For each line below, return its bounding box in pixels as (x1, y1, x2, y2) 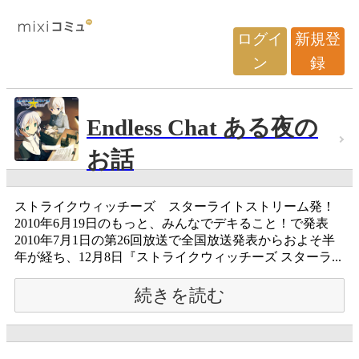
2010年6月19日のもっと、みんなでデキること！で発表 (14, 216, 329, 230)
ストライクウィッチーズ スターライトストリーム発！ (14, 200, 335, 213)
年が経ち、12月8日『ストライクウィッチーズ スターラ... (14, 250, 341, 264)
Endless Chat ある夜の (87, 115, 318, 141)
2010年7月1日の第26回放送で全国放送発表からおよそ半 (14, 233, 335, 247)
